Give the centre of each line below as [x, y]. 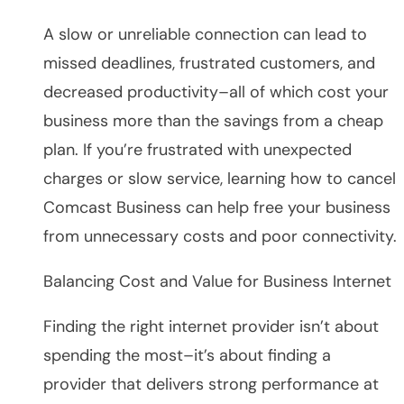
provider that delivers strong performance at [211, 384]
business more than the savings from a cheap [213, 120]
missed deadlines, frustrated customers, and [209, 63]
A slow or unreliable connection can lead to [205, 34]
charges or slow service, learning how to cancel [220, 178]
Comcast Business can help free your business [217, 207]
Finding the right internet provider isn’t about [211, 326]
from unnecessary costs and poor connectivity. [220, 236]
